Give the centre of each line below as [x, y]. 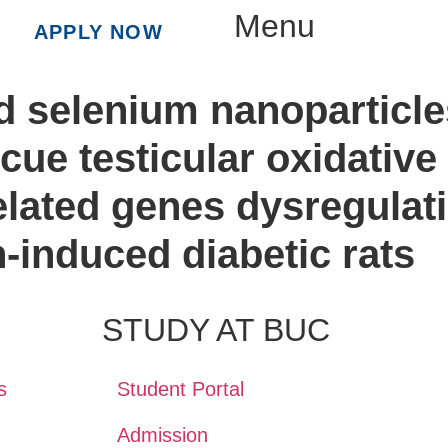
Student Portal [180, 389]
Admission [162, 435]
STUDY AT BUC [215, 330]
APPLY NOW [98, 32]
